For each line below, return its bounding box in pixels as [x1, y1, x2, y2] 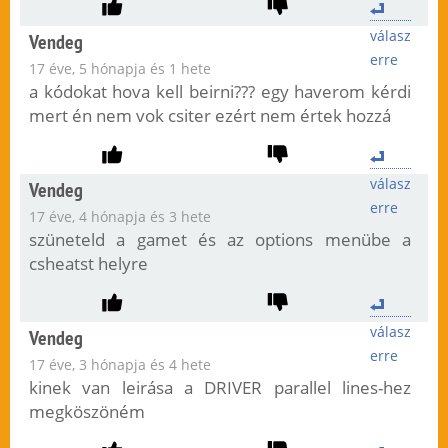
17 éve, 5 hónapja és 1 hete [28, 59, 211, 79]
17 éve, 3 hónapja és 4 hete [28, 355, 211, 375]
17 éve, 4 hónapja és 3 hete [28, 207, 211, 227]
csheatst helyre [28, 252, 148, 276]
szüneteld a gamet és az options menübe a [28, 228, 412, 252]
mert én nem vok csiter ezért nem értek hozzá [28, 104, 391, 128]
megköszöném [28, 400, 145, 424]
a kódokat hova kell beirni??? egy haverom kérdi [28, 80, 412, 104]
